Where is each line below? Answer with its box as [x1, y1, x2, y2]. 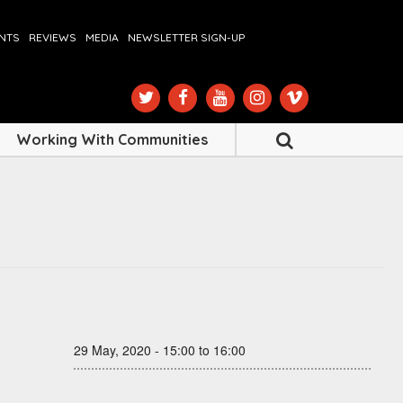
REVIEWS [29, 31, 76, 44]
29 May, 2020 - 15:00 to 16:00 [74, 341, 246, 360]
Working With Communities [16, 130, 208, 149]
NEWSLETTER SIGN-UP [128, 31, 245, 44]
